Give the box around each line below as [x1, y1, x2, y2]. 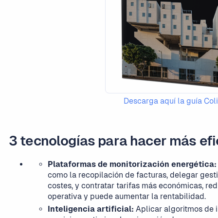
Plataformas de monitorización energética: [48, 160, 217, 169]
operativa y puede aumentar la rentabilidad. [48, 192, 206, 201]
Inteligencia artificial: [48, 204, 134, 214]
